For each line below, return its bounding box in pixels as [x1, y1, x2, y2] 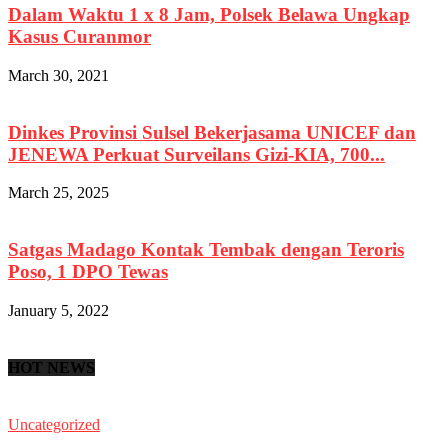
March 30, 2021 [8, 66, 109, 84]
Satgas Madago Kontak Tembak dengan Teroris [8, 238, 404, 260]
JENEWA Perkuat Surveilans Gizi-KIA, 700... [8, 143, 385, 165]
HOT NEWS [8, 358, 95, 376]
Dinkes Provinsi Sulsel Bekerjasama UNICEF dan [8, 121, 416, 143]
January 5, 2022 [8, 301, 109, 319]
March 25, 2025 [8, 184, 109, 202]
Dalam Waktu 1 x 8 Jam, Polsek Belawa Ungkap [8, 4, 410, 26]
